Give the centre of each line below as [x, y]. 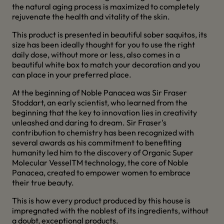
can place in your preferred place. [72, 74]
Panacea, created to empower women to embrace [101, 172]
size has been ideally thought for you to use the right [103, 44]
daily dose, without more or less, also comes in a [96, 54]
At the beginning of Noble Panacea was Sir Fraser [99, 92]
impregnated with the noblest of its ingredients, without [110, 210]
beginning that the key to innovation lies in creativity [104, 112]
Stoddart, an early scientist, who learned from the [100, 102]
